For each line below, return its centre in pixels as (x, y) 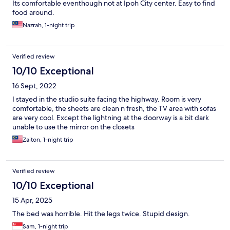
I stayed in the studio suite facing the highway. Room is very (107, 99)
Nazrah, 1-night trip (49, 25)
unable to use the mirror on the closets (73, 127)
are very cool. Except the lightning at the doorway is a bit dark (111, 118)
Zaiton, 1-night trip (48, 140)
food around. (33, 13)
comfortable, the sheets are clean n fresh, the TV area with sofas (114, 109)
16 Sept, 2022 (34, 86)
